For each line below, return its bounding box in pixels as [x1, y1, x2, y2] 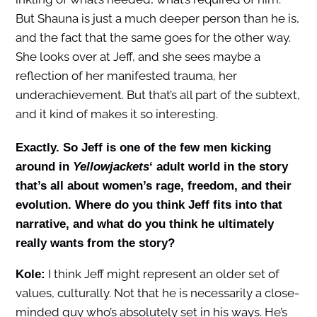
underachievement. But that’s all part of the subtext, [15, 87, 300, 102]
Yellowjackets [72, 159, 149, 173]
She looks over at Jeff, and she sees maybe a [15, 49, 260, 64]
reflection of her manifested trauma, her [15, 68, 237, 83]
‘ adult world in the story [149, 159, 288, 173]
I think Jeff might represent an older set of [45, 266, 279, 281]
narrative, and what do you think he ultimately [15, 217, 274, 231]
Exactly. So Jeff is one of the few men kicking [15, 140, 271, 154]
